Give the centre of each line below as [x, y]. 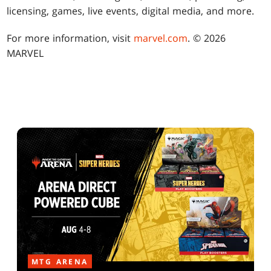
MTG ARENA [60, 261]
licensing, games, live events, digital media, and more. [131, 11]
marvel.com [161, 38]
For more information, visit [70, 38]
